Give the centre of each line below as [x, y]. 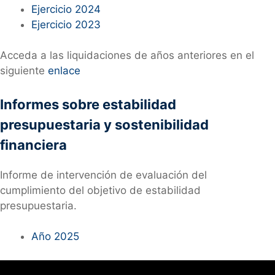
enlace [64, 71]
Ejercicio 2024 [66, 9]
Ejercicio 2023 [66, 24]
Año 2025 [55, 237]
